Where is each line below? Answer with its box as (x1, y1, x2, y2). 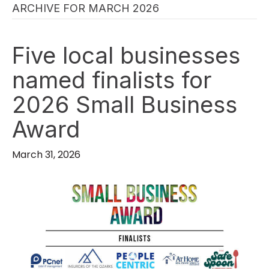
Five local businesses (12, 41, 240, 70)
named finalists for (12, 66, 212, 94)
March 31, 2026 (12, 148, 80, 162)
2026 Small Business (12, 91, 237, 119)
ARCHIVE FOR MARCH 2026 (12, 2, 159, 15)
